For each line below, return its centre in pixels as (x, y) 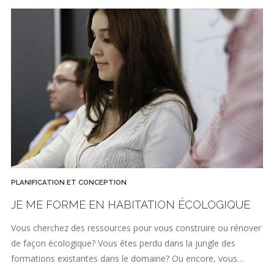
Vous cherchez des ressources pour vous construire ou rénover (136, 228)
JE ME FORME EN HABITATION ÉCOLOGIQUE (131, 205)
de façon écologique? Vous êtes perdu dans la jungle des (123, 243)
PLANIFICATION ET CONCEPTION (69, 183)
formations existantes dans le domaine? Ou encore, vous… (128, 258)
